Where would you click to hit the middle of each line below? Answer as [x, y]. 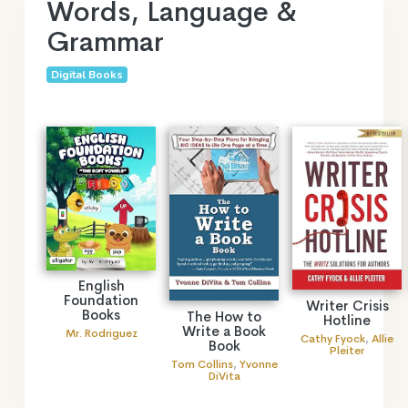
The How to [224, 316]
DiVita [224, 376]
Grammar [105, 41]
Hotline [347, 320]
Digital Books [87, 74]
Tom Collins [202, 364]
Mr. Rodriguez [101, 334]
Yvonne [258, 364]
